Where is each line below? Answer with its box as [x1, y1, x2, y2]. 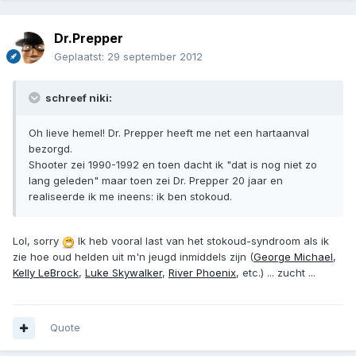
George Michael [253, 250, 333, 264]
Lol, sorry [13, 234, 62, 248]
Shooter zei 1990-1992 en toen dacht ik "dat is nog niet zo [29, 158, 317, 172]
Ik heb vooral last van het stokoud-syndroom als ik [75, 234, 329, 248]
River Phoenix [168, 266, 236, 280]
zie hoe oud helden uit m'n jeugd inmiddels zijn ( [13, 250, 253, 264]
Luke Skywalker [85, 266, 162, 280]
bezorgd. [29, 142, 72, 156]
